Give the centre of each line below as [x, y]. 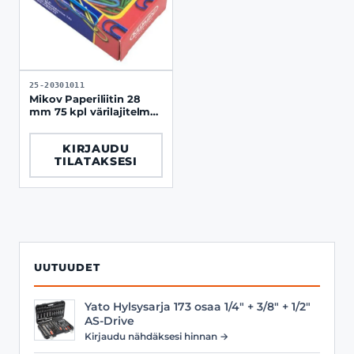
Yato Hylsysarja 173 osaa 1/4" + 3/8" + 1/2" [198, 306]
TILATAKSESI [96, 161]
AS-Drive [109, 320]
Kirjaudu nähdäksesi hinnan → [156, 336]
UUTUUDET [67, 267]
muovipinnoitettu [77, 124]
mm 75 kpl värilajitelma [60, 111]
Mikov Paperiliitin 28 [85, 99]
